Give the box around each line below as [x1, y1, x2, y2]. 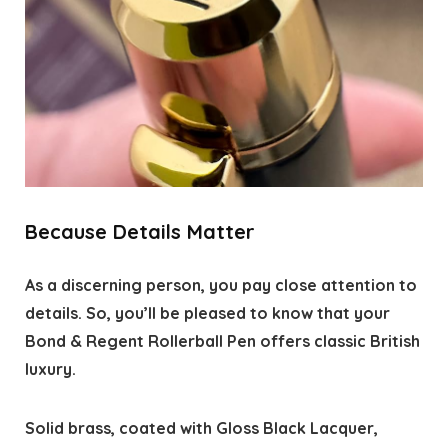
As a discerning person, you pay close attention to [24, 275, 417, 296]
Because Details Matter [24, 219, 255, 245]
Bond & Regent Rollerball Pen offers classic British [24, 331, 420, 352]
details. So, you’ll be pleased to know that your [24, 303, 390, 324]
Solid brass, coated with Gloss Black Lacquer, [24, 418, 378, 439]
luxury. [24, 359, 76, 380]
